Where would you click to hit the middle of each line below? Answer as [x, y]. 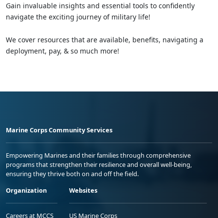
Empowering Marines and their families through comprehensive [98, 155]
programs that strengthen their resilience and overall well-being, [99, 164]
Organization [26, 190]
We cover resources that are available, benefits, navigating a [105, 39]
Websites [83, 190]
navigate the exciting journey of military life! [78, 17]
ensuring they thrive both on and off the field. [72, 173]
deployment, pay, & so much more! [63, 51]
